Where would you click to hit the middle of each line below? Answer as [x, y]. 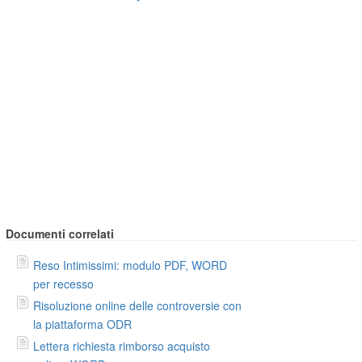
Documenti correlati [60, 233]
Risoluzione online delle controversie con [138, 305]
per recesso [64, 283]
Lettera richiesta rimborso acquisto [122, 345]
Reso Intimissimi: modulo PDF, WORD [130, 265]
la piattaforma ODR [83, 324]
